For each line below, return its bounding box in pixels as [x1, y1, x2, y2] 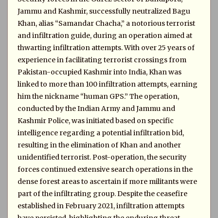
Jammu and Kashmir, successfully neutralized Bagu [18, 7, 190, 16]
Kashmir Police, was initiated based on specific [18, 116, 174, 125]
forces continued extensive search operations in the [18, 165, 193, 174]
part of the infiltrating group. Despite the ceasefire [18, 189, 187, 198]
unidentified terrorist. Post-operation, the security [18, 153, 186, 162]
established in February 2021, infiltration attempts [18, 201, 184, 210]
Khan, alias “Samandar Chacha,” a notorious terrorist [18, 19, 195, 28]
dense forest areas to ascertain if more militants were [18, 177, 197, 186]
